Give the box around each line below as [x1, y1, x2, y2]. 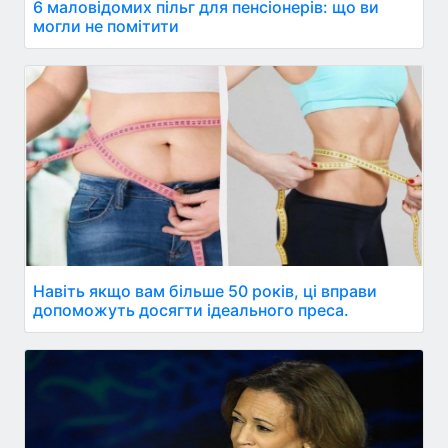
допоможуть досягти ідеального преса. [33, 300, 349, 320]
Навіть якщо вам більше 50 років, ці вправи [33, 281, 377, 301]
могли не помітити [33, 16, 179, 36]
